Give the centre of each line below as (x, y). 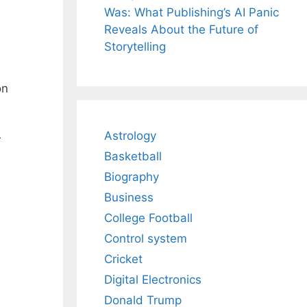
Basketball (133, 157)
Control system (146, 239)
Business (129, 198)
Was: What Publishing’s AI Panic (192, 13)
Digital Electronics (153, 280)
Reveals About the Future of (181, 30)
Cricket (123, 259)
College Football (148, 218)
